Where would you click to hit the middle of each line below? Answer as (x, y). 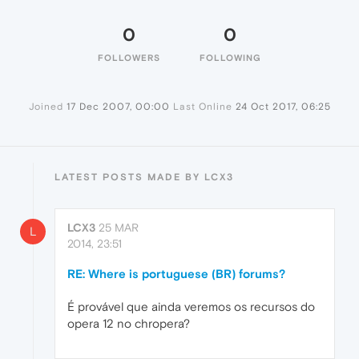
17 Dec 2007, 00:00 (118, 107)
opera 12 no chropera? (129, 324)
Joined (46, 107)
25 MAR (119, 228)
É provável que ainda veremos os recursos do (191, 307)
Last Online (202, 107)
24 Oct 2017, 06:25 (283, 107)
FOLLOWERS (129, 58)
